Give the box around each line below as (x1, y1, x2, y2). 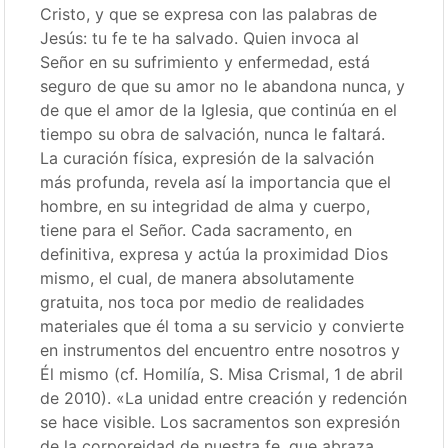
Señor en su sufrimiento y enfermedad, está (40, 52, 371, 72)
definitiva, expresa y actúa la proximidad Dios (40, 244, 389, 264)
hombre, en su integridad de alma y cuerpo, (40, 196, 371, 216)
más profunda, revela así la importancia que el (40, 172, 392, 192)
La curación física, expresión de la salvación (40, 148, 375, 168)
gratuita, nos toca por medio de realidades (40, 292, 365, 312)
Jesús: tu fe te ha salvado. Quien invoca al (40, 28, 360, 48)
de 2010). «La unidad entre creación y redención (40, 388, 408, 408)
